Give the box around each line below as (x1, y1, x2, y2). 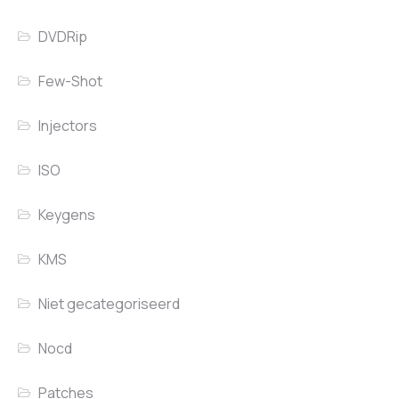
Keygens (38, 205, 96, 225)
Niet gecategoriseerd (38, 294, 181, 314)
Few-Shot (38, 71, 103, 92)
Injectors (38, 116, 98, 136)
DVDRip (38, 27, 88, 47)
